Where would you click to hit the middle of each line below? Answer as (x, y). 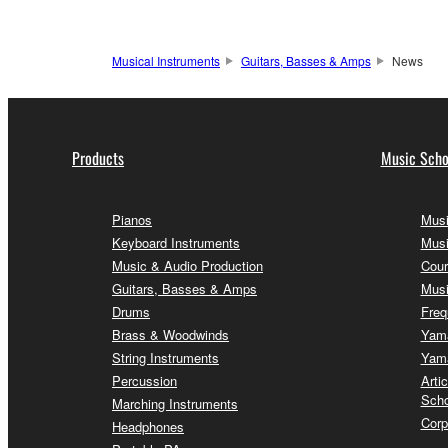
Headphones (148, 426)
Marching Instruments (175, 403)
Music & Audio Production (187, 265)
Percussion (144, 380)
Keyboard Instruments (176, 242)
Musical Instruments (166, 60)
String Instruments (165, 357)
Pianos (132, 219)
